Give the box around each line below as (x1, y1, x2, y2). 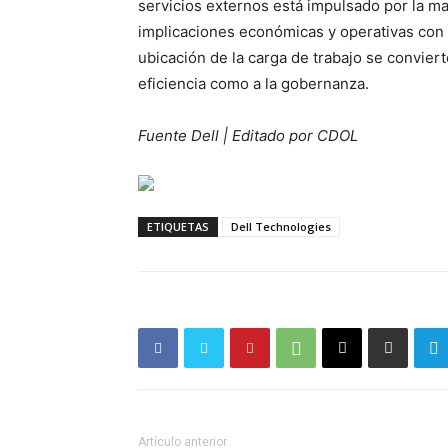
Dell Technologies (231, 219, 331, 234)
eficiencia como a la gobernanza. (138, 74, 369, 93)
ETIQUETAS (147, 219, 209, 234)
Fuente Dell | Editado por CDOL (138, 126, 358, 145)
